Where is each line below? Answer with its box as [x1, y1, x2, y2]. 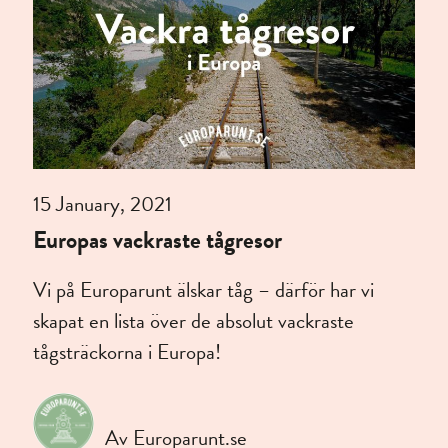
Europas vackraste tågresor [33, 222, 283, 259]
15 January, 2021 [33, 188, 173, 221]
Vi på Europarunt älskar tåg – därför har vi [33, 274, 375, 307]
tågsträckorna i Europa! [33, 336, 222, 369]
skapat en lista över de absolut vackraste [33, 305, 355, 338]
